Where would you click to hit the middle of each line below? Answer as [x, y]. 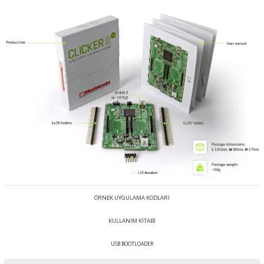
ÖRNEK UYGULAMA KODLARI [132, 198]
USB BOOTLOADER [132, 244]
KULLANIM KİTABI [132, 221]
